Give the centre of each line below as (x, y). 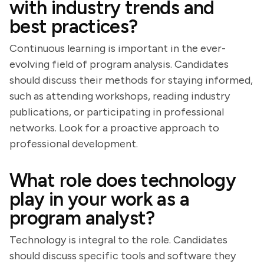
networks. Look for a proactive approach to (114, 128)
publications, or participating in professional (117, 112)
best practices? (74, 27)
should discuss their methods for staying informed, (131, 80)
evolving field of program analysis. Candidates (119, 64)
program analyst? (82, 218)
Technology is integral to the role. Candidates (118, 240)
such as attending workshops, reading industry (120, 96)
